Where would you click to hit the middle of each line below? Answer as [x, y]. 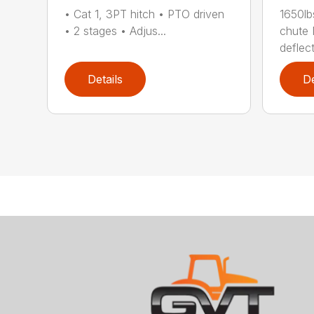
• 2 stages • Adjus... [116, 31]
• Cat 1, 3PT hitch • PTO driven [145, 14]
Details [105, 80]
